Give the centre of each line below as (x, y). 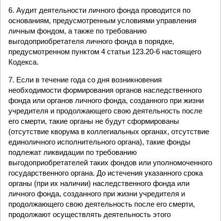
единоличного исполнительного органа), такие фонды (99, 142)
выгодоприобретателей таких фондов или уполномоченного (110, 163)
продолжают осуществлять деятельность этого (90, 214)
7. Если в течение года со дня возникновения (85, 80)
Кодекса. (23, 62)
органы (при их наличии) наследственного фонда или (99, 183)
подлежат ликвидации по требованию (73, 152)
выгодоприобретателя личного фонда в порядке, (91, 41)
